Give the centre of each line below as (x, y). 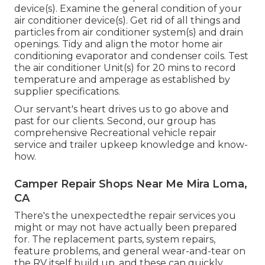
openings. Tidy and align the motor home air (119, 44)
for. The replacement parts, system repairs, (115, 240)
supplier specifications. (67, 92)
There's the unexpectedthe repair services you (125, 216)
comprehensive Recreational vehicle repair (115, 133)
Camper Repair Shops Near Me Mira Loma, (131, 184)
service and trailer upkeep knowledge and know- (131, 145)
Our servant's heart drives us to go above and (122, 109)
